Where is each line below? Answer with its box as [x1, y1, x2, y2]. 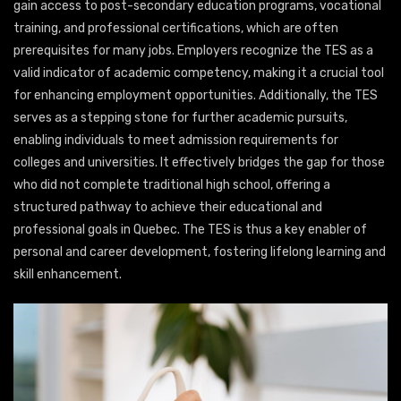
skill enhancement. [13, 266, 122, 282]
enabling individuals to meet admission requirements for [13, 132, 338, 148]
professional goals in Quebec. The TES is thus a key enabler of [13, 221, 367, 237]
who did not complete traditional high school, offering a [13, 176, 330, 192]
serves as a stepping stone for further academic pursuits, [13, 109, 347, 125]
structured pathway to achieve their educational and [13, 199, 322, 215]
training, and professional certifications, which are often [13, 20, 338, 36]
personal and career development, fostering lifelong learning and [13, 243, 386, 260]
